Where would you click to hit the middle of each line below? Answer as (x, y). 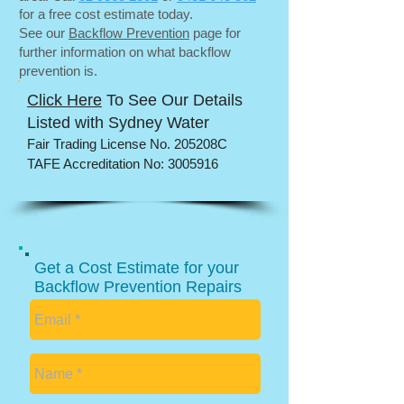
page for (215, 33)
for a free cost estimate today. (106, 14)
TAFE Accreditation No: (97, 164)
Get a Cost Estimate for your (137, 268)
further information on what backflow (125, 52)
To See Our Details (172, 100)
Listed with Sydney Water (118, 123)
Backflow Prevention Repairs (138, 287)
